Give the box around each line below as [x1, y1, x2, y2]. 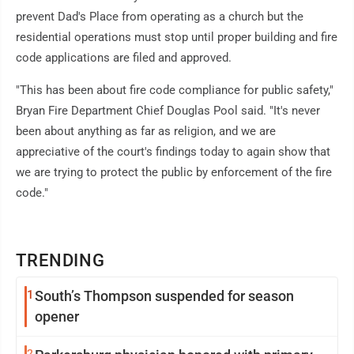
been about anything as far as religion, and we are [16, 124, 276, 139]
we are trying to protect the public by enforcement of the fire [16, 165, 332, 180]
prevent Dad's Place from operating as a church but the [16, 9, 303, 24]
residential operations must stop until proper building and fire [16, 30, 337, 45]
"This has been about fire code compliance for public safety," [16, 83, 333, 98]
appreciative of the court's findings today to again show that [16, 145, 330, 160]
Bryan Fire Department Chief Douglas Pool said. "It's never [16, 104, 320, 119]
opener [35, 308, 79, 326]
